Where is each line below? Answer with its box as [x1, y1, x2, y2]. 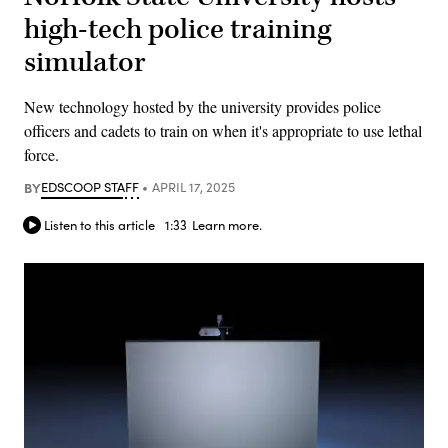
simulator [24, 43, 146, 81]
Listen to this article [44, 216, 155, 235]
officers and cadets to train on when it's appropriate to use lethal [24, 119, 422, 141]
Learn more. [192, 216, 262, 235]
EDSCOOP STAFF [41, 177, 139, 196]
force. [24, 143, 59, 165]
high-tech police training [24, 10, 331, 48]
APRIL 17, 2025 [151, 177, 235, 196]
